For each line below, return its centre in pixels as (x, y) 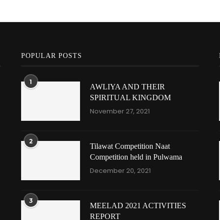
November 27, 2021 (120, 111)
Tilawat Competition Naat (130, 146)
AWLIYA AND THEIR (127, 87)
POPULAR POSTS (51, 56)
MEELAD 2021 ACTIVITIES (138, 206)
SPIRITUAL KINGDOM (130, 97)
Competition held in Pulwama (136, 157)
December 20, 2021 (120, 171)
